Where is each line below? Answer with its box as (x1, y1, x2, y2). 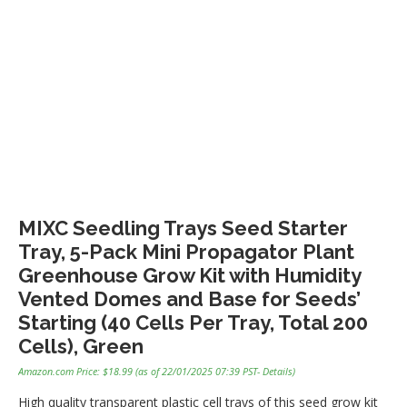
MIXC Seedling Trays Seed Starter (18, 216, 348, 241)
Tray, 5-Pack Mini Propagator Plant (18, 240, 354, 264)
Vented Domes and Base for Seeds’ (18, 287, 361, 312)
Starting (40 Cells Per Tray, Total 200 (18, 311, 368, 335)
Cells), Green (18, 334, 144, 359)
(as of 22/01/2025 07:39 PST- (133, 364, 263, 379)
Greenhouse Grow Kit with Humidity (18, 263, 361, 288)
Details (263, 364, 293, 379)
